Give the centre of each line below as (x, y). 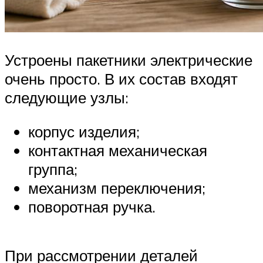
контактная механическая (118, 150)
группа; (53, 169)
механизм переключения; (117, 188)
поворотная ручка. (92, 206)
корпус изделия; (84, 131)
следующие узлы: (67, 98)
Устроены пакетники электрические (129, 60)
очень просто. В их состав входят (121, 79)
